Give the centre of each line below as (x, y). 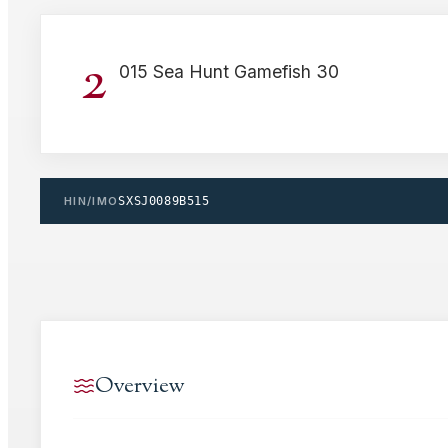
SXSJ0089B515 (164, 200)
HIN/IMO (91, 200)
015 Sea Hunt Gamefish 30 (229, 72)
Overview (140, 386)
